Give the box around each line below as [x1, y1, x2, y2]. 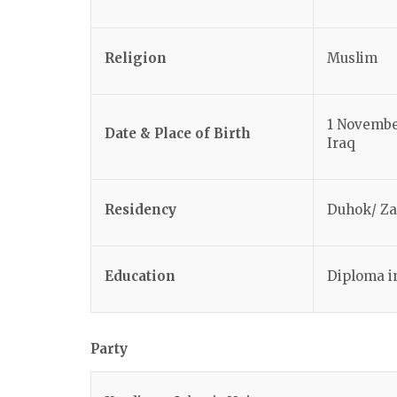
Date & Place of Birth [105, 125, 254, 142]
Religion [105, 50, 167, 66]
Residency [105, 201, 176, 218]
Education [105, 268, 175, 284]
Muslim [327, 50, 378, 66]
